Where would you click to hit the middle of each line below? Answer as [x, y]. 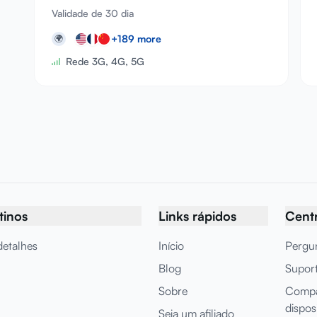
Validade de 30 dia [93, 13]
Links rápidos [197, 216]
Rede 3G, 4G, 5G [105, 61]
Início [171, 246]
